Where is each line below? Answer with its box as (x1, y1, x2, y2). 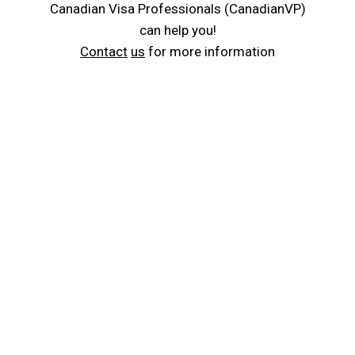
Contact (80, 44, 128, 60)
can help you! (139, 22, 216, 39)
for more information (145, 44, 275, 60)
